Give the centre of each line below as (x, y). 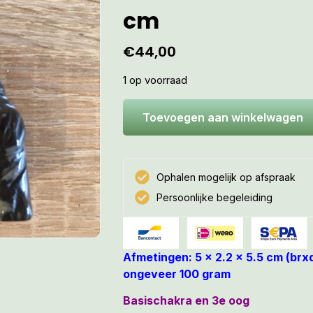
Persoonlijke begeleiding (215, 197)
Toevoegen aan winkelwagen (223, 117)
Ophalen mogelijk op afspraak (226, 177)
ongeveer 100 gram (177, 274)
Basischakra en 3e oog (186, 301)
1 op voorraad (155, 81)
